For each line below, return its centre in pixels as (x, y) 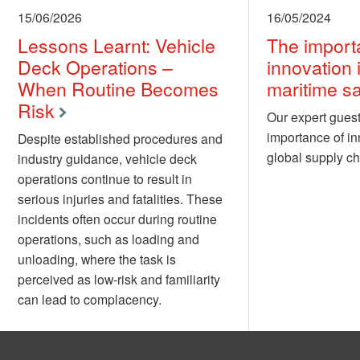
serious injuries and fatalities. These (120, 199)
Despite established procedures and (120, 139)
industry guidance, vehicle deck (107, 159)
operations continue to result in (104, 179)
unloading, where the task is (96, 259)
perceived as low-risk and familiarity (119, 279)
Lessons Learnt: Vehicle (116, 46)
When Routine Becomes (118, 89)
